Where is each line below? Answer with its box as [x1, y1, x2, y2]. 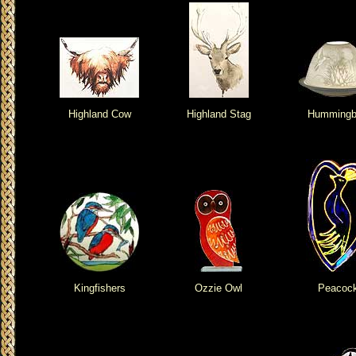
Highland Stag [186, 107, 251, 120]
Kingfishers [73, 281, 126, 294]
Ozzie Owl [195, 281, 242, 294]
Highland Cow [68, 107, 131, 120]
